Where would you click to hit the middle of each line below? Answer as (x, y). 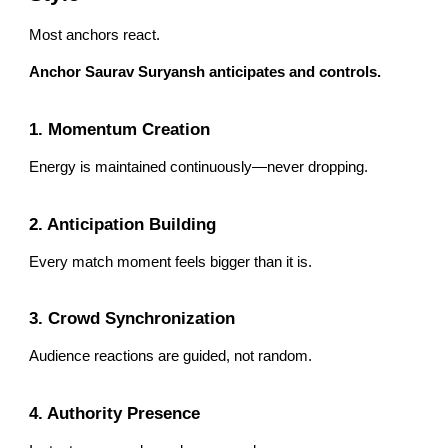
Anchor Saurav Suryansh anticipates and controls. (205, 72)
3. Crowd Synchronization (132, 318)
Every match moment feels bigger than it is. (171, 261)
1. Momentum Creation (120, 128)
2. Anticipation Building (123, 223)
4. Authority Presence (115, 412)
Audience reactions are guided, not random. (171, 356)
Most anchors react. (95, 35)
